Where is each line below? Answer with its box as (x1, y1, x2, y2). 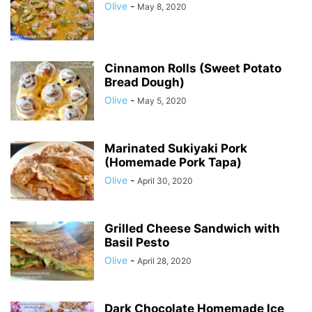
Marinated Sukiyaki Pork (104, 141, 247, 155)
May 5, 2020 (137, 95, 187, 106)
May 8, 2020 (137, 1, 187, 12)
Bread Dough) (104, 75, 185, 89)
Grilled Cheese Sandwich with (104, 221, 280, 235)
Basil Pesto (104, 235, 169, 249)
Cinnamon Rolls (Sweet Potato (104, 61, 281, 75)
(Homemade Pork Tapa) (104, 155, 242, 169)
